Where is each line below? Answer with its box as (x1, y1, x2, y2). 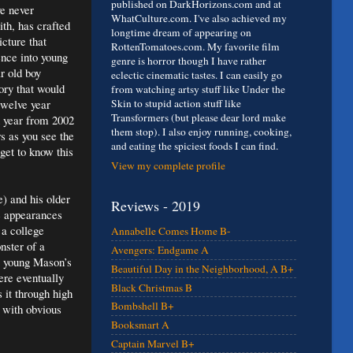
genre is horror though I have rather (111, 54, 266, 69)
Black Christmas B (111, 280, 192, 295)
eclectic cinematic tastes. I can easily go (111, 68, 282, 83)
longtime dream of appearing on (111, 25, 251, 40)
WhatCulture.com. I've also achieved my (111, 11, 287, 26)
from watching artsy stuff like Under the (111, 82, 285, 97)
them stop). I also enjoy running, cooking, (111, 124, 292, 139)
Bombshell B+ (111, 299, 174, 314)
